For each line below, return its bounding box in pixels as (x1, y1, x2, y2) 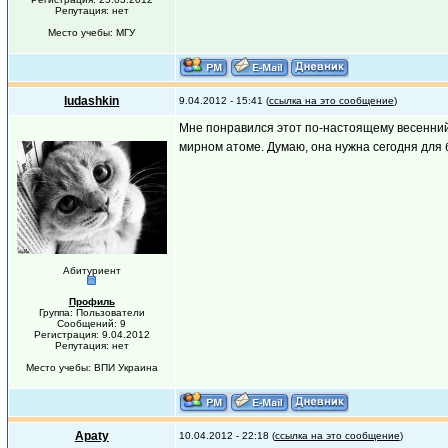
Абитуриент (62, 265, 121, 276)
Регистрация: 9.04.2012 (33, 329, 150, 340)
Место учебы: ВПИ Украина (25, 362, 158, 373)
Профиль (68, 296, 115, 307)
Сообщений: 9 (57, 318, 127, 329)
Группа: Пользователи (38, 307, 145, 318)
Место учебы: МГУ (48, 27, 136, 38)
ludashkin (64, 94, 120, 108)
